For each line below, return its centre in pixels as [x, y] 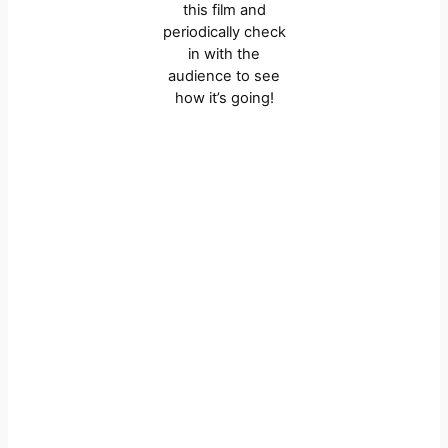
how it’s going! [224, 98]
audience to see [224, 76]
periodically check [224, 32]
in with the [224, 54]
